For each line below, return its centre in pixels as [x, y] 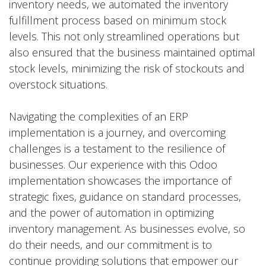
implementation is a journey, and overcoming [117, 132]
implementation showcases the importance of [120, 180]
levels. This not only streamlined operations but [124, 36]
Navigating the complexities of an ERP [99, 116]
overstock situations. [58, 84]
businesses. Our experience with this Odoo [113, 164]
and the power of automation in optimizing [111, 212]
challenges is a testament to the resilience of [117, 148]
